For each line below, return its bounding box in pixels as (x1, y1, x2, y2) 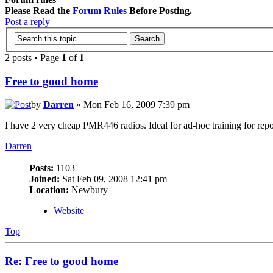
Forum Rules (73, 5, 127, 16)
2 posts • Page (5, 52, 62, 63)
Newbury (69, 185, 108, 196)
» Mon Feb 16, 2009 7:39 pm (74, 99, 190, 110)
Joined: (29, 174, 60, 185)
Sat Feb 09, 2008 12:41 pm (60, 174, 167, 185)
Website (54, 205, 84, 216)
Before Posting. (127, 5, 192, 16)
